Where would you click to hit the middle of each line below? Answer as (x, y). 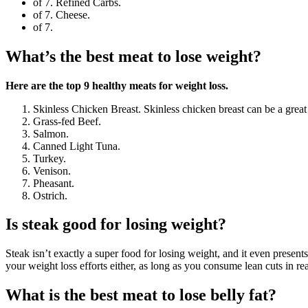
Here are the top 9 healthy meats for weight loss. (117, 85)
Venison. (52, 170)
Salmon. (51, 133)
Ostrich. (50, 195)
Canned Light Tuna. (77, 146)
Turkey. (49, 158)
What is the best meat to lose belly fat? (141, 295)
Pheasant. (54, 183)
